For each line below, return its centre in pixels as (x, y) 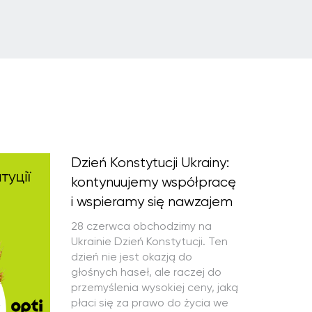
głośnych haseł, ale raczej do (146, 272)
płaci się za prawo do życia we (150, 303)
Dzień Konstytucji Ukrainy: (150, 163)
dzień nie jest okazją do (132, 257)
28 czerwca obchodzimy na (141, 226)
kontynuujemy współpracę (154, 182)
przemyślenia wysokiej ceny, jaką (155, 287)
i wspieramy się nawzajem (152, 202)
